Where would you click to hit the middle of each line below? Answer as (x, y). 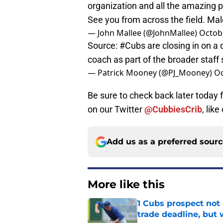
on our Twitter (116, 110)
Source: (104, 46)
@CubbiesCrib (173, 110)
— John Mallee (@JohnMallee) (143, 33)
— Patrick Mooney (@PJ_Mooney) (151, 73)
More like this (126, 185)
